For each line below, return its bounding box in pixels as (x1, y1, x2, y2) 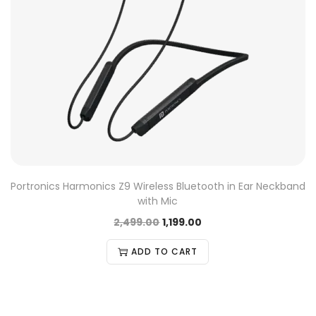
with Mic (138, 194, 178, 208)
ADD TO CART (131, 245, 198, 257)
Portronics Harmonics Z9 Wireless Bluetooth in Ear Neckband (11, 179, 305, 193)
